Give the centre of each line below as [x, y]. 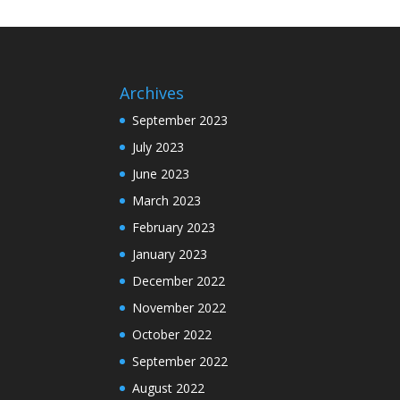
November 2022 [179, 307]
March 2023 [167, 200]
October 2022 [172, 334]
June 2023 [161, 173]
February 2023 [174, 227]
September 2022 [180, 361]
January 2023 [170, 254]
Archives [152, 92]
